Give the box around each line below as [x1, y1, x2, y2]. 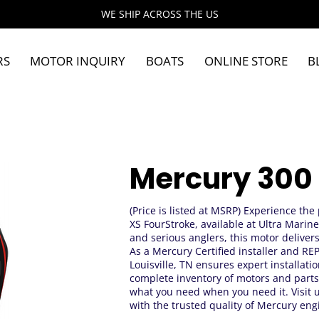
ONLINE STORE [204, 53, 288, 69]
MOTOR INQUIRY [30, 53, 126, 69]
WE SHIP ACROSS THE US [100, 7, 219, 21]
